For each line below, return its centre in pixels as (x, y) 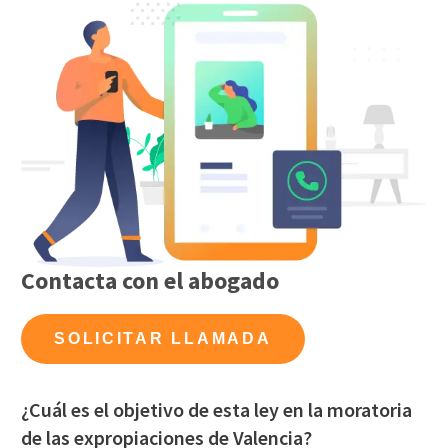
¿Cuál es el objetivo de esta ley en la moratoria (217, 410)
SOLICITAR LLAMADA (163, 339)
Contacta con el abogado (150, 281)
